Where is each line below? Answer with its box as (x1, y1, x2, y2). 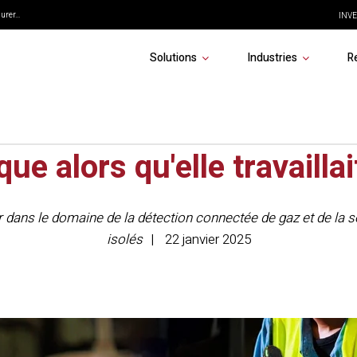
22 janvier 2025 (164, 229, 251, 249)
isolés (106, 229, 143, 249)
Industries (246, 49, 297, 66)
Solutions (149, 49, 197, 66)
